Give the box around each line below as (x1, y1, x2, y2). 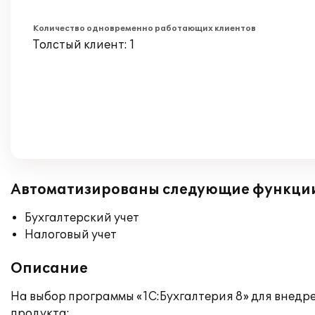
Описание (11, 260, 88, 277)
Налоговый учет (25, 228, 117, 242)
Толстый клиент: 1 (33, 38, 135, 52)
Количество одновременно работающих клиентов (33, 24, 256, 33)
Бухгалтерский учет (25, 211, 139, 225)
